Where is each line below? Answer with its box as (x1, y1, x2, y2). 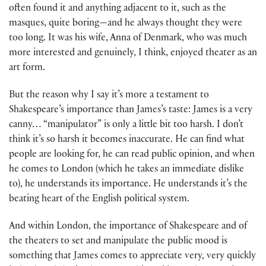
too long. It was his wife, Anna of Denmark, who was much (9, 33, 247, 44)
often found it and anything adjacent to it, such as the (9, 4, 226, 14)
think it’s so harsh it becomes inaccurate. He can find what (9, 135, 245, 145)
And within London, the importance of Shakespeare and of (9, 222, 247, 233)
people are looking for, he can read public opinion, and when (9, 150, 255, 160)
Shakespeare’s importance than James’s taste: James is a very (9, 105, 252, 116)
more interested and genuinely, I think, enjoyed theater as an (9, 48, 257, 59)
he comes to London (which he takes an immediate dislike (9, 164, 244, 175)
